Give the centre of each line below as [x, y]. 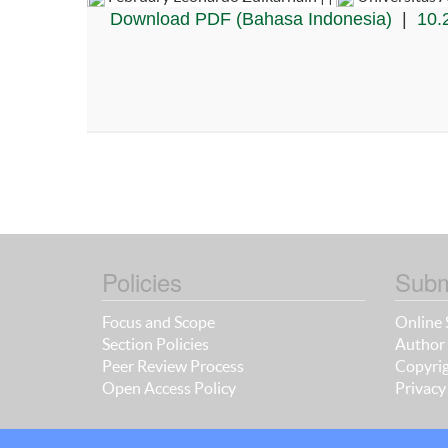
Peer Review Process [173, 365]
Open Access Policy [169, 387]
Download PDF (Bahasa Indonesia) [250, 18]
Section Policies [155, 343]
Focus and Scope [158, 321]
